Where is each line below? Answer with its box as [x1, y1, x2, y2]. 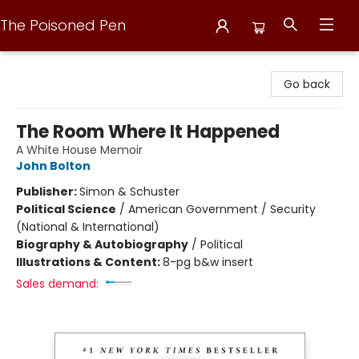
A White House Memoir [16, 142, 143, 158]
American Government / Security [128, 201, 316, 217]
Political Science [16, 201, 116, 217]
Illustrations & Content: [16, 254, 163, 270]
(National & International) [16, 219, 159, 235]
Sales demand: [16, 276, 99, 292]
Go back [284, 76, 330, 92]
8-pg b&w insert [163, 254, 253, 270]
